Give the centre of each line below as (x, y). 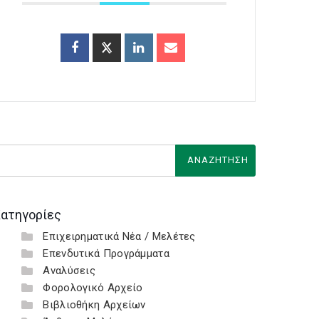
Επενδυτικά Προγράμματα (106, 253)
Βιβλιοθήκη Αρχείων (94, 305)
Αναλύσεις (69, 271)
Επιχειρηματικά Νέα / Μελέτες (119, 236)
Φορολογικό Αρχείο (93, 288)
